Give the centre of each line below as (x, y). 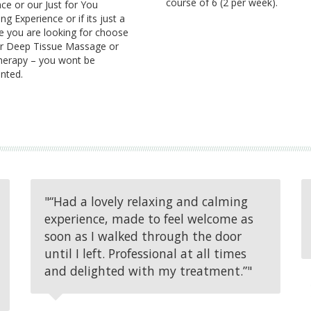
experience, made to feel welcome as (149, 218)
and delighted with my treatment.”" (148, 270)
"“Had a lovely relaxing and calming (146, 201)
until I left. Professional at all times (145, 253)
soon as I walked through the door (143, 236)
